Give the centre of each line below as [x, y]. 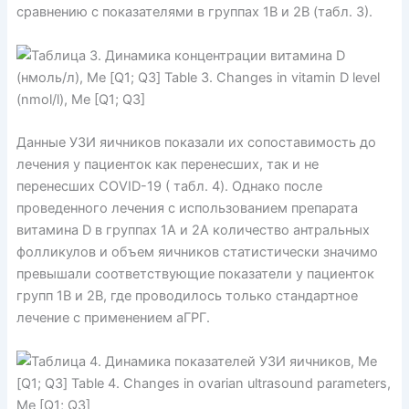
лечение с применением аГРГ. [113, 318]
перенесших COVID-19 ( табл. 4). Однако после [169, 187]
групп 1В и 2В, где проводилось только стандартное [187, 296]
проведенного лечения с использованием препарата [187, 209]
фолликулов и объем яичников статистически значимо [197, 252]
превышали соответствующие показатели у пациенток [195, 274]
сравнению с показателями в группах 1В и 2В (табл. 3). [194, 12]
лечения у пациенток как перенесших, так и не [167, 165]
